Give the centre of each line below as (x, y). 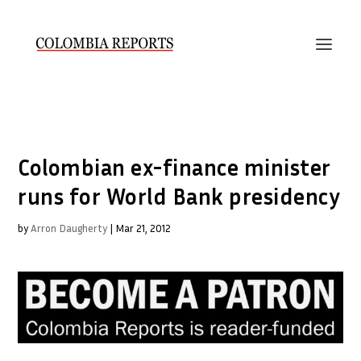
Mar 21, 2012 (143, 228)
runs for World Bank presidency (179, 196)
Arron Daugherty (69, 228)
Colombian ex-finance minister (174, 167)
